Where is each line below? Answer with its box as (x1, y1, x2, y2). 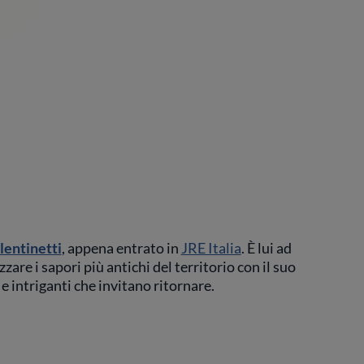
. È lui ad (240, 238, 292, 257)
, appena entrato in (61, 238, 181, 257)
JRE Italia (180, 238, 241, 257)
